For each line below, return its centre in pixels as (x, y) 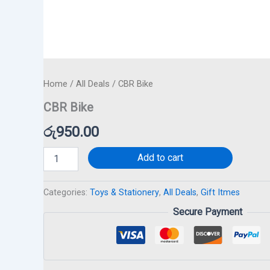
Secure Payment (208, 212)
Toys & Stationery (124, 192)
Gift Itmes (220, 192)
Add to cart (160, 157)
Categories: (67, 192)
